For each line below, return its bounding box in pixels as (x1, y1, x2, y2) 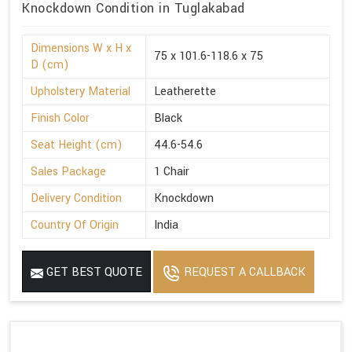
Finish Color (31, 110, 90, 127)
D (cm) (31, 57, 69, 74)
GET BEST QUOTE (43, 264, 142, 281)
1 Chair (154, 163, 189, 181)
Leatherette (154, 83, 216, 101)
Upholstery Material (31, 83, 130, 101)
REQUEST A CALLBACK (181, 264, 306, 281)
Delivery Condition (31, 190, 122, 207)
